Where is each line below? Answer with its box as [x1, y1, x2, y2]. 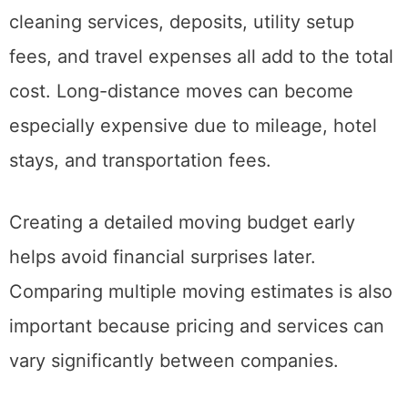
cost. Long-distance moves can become [9, 126, 353, 148]
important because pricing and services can [9, 361, 384, 383]
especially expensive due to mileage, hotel [9, 160, 377, 183]
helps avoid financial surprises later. [9, 291, 316, 314]
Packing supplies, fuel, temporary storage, [9, 22, 372, 45]
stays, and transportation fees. [9, 195, 271, 218]
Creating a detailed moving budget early [9, 257, 355, 280]
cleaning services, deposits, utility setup [9, 56, 354, 79]
